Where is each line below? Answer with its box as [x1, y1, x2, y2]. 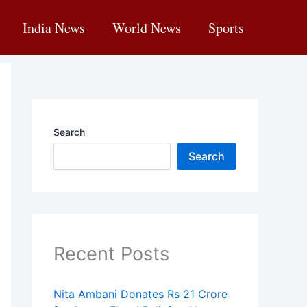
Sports [208, 18, 244, 37]
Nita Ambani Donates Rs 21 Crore [53, 287, 228, 302]
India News [23, 18, 85, 37]
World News [112, 18, 181, 37]
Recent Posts [53, 243, 169, 265]
